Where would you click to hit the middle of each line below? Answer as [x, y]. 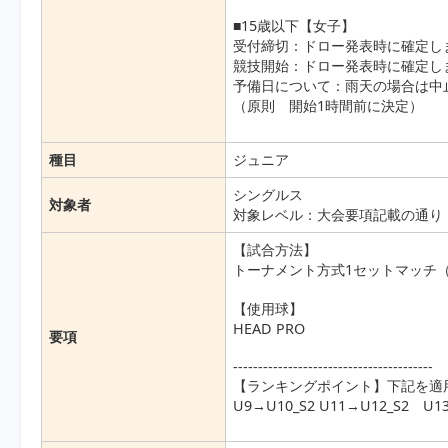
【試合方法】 [275, 250]
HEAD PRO [269, 329]
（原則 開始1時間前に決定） [328, 106]
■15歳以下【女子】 [301, 26]
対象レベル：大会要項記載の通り [338, 215]
